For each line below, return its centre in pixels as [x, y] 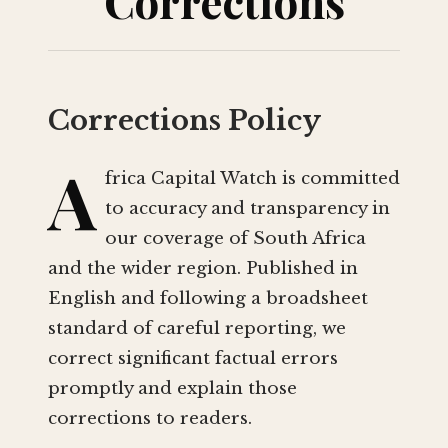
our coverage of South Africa [235, 239]
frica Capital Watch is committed [252, 179]
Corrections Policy [184, 120]
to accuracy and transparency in [247, 209]
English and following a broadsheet [208, 299]
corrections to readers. [150, 419]
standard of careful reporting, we [197, 329]
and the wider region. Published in [203, 269]
